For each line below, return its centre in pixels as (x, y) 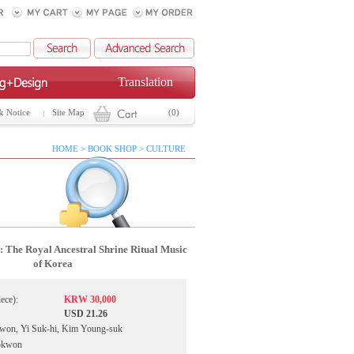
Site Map (68, 113)
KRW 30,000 (90, 299)
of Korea (53, 264)
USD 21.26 (86, 314)
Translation (145, 82)
